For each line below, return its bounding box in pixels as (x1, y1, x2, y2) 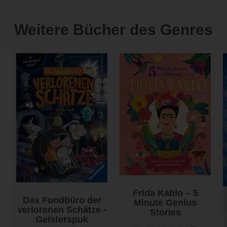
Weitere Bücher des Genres (14, 21, 213, 39)
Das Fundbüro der (22, 195, 101, 206)
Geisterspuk (35, 214, 88, 225)
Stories (149, 207, 181, 218)
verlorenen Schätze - (17, 205, 106, 215)
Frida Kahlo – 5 (132, 188, 198, 199)
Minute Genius (134, 198, 197, 208)
